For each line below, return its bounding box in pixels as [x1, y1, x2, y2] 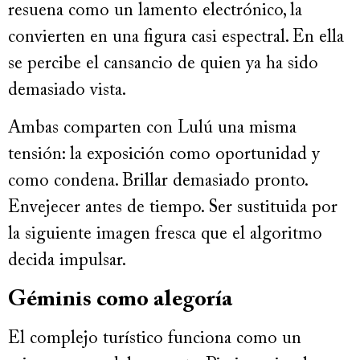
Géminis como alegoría [8, 288, 232, 311]
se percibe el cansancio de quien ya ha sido [8, 55, 318, 73]
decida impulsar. [8, 252, 126, 271]
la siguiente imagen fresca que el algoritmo [8, 226, 322, 244]
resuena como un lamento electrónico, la [8, 2, 302, 20]
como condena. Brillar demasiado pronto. [8, 173, 307, 191]
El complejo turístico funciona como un [8, 329, 301, 348]
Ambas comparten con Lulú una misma [8, 120, 297, 138]
